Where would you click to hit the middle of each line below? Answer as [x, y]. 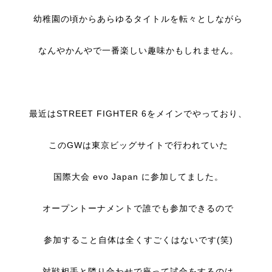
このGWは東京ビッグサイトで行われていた [138, 145]
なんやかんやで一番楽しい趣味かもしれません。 [138, 50]
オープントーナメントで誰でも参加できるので [138, 208]
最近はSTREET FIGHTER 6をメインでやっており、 [138, 114]
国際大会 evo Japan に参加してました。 [138, 177]
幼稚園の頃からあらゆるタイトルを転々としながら [138, 19]
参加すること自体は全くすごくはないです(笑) [138, 240]
